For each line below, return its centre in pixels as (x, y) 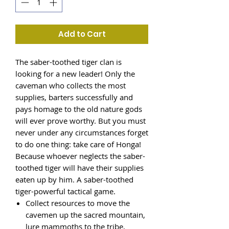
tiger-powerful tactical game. (65, 191)
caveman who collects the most (71, 85)
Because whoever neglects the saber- (80, 156)
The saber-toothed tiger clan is (68, 62)
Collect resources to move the (78, 203)
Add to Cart (82, 34)
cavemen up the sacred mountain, (85, 214)
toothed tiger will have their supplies (79, 167)
